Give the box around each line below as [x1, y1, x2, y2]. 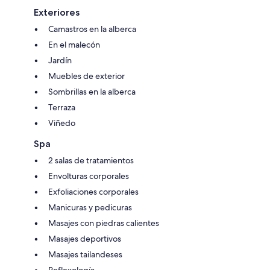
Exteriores [34, 6, 80, 18]
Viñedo [48, 117, 75, 128]
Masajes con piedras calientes [48, 217, 159, 228]
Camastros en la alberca [48, 23, 136, 34]
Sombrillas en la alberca [48, 86, 136, 97]
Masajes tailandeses [48, 248, 122, 260]
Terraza [48, 101, 75, 113]
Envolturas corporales [48, 170, 129, 181]
